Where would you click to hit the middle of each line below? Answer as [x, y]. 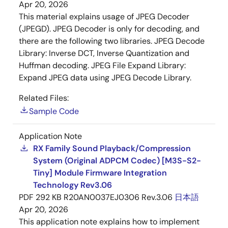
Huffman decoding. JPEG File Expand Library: [102, 65]
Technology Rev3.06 [73, 185]
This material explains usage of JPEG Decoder [104, 17]
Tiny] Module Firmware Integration [100, 173]
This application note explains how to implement [109, 222]
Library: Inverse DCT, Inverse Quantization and [104, 53]
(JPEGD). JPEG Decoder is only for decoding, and [109, 29]
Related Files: [44, 98]
